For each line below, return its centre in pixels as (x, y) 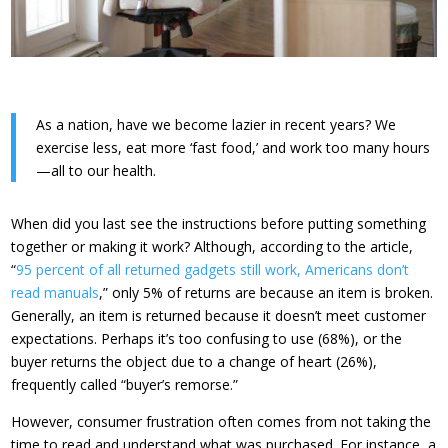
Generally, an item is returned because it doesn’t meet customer (219, 316)
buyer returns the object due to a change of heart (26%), (194, 362)
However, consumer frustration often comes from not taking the (221, 422)
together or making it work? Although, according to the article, (212, 247)
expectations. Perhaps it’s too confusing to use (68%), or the (207, 339)
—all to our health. (96, 171)
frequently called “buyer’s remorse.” (125, 385)
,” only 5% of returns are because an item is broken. (266, 293)
